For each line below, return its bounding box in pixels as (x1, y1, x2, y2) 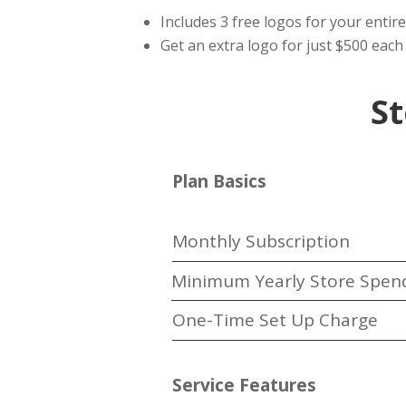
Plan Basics (172, 169, 267, 194)
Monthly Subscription (172, 228, 351, 253)
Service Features (172, 372, 317, 397)
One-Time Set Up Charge (172, 308, 379, 333)
